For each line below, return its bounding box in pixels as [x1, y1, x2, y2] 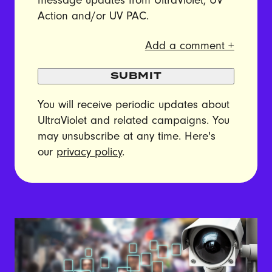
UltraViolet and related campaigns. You [38, 114, 230, 127]
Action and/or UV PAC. [38, 9, 149, 23]
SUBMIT [110, 69, 162, 84]
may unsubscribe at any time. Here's [38, 129, 216, 143]
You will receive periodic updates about [38, 98, 230, 112]
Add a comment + [144, 39, 234, 53]
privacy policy [56, 145, 123, 159]
